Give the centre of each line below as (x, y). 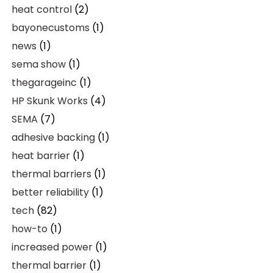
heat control (41, 9)
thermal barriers (51, 174)
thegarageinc (44, 83)
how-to (29, 229)
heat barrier (41, 156)
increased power (52, 247)
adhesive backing (53, 137)
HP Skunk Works (49, 101)
